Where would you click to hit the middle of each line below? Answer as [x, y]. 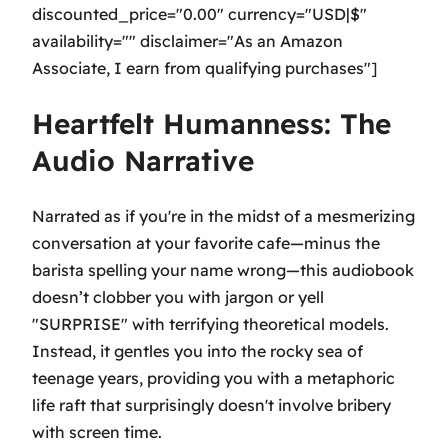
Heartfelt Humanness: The [211, 124]
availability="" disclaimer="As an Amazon [187, 41]
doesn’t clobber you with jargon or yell [178, 296]
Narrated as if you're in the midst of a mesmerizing [223, 215]
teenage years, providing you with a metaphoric [213, 377]
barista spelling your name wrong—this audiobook [223, 269]
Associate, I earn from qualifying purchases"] [204, 68]
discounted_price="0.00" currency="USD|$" [199, 14]
